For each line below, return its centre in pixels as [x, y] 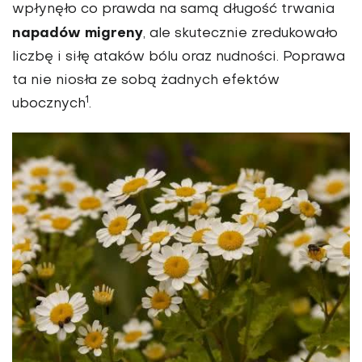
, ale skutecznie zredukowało [240, 34]
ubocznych [49, 105]
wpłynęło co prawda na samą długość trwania [173, 10]
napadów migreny [78, 34]
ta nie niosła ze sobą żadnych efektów [146, 81]
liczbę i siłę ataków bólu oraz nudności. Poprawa [179, 58]
